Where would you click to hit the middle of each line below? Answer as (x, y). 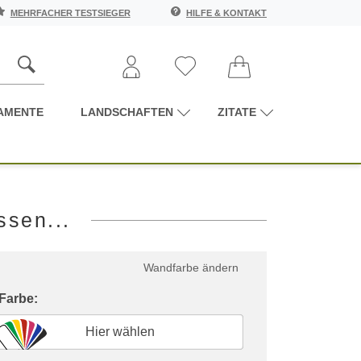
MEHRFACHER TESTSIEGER (70, 13)
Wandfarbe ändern (191, 267)
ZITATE (237, 112)
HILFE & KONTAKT (226, 13)
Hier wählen (120, 331)
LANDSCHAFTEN (127, 112)
